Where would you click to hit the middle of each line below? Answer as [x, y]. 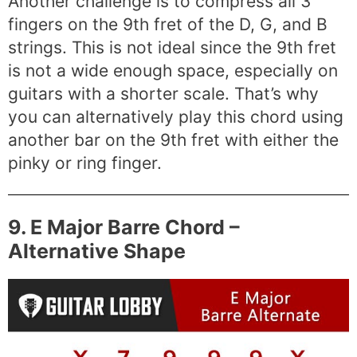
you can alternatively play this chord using [176, 117]
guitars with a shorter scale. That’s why [163, 94]
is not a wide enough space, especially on [173, 71]
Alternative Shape [97, 251]
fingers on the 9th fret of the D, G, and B [168, 25]
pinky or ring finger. [85, 163]
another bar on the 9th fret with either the [173, 140]
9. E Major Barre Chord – [124, 228]
